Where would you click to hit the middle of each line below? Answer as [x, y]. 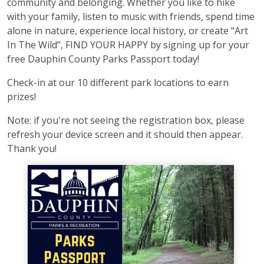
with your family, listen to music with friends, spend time [131, 16]
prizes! [22, 96]
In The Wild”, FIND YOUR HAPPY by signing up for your [128, 44]
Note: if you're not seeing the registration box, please [126, 120]
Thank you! [32, 148]
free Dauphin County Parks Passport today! [103, 59]
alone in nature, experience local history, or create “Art [128, 30]
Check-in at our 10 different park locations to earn [118, 82]
